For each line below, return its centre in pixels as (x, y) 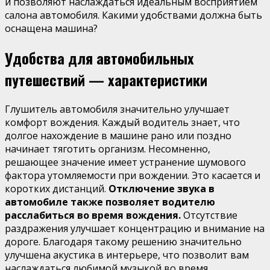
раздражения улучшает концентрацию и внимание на (135, 228)
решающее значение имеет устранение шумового (125, 162)
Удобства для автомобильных (99, 58)
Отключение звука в (162, 188)
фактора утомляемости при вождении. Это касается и (133, 175)
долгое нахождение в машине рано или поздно (118, 135)
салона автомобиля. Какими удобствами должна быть (133, 15)
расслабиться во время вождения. (94, 215)
